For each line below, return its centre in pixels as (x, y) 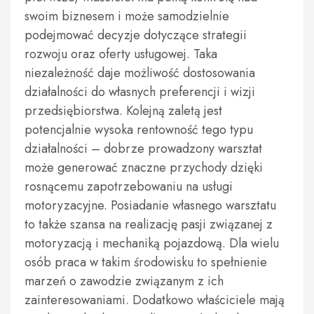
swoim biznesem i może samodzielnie (127, 16)
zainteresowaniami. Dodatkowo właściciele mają (155, 300)
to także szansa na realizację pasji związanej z (149, 224)
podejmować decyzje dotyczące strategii (136, 35)
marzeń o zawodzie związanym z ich (124, 281)
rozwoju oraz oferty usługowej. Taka (121, 54)
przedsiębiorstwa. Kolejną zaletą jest (123, 111)
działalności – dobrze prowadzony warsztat (143, 149)
